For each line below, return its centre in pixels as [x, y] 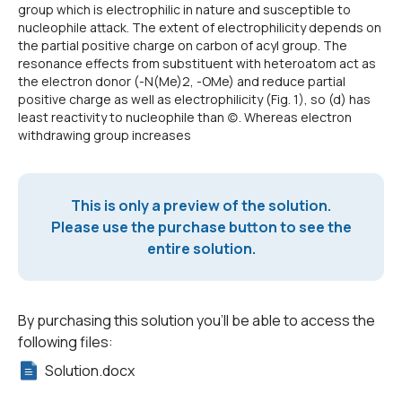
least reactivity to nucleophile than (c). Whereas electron [185, 118]
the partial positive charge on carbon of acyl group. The [183, 46]
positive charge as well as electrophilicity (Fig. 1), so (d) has [194, 100]
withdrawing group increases [105, 135]
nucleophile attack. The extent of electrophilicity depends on [200, 28]
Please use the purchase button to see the [201, 227]
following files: [66, 342]
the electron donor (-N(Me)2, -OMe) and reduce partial [182, 82]
